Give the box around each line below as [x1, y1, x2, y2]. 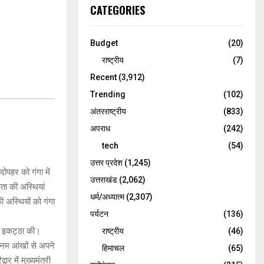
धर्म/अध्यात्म [90, 192, 124, 202]
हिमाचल [102, 243, 124, 253]
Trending [90, 90, 126, 99]
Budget [90, 38, 118, 48]
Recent [90, 72, 117, 82]
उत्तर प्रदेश [90, 158, 123, 167]
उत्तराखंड [90, 175, 117, 184]
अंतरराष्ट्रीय [90, 107, 126, 116]
